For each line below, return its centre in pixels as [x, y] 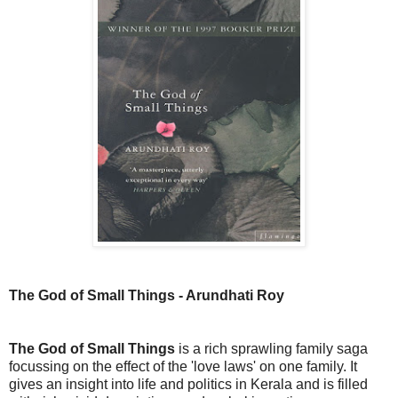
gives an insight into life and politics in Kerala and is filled [188, 384]
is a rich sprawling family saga [271, 348]
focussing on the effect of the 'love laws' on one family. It [183, 366]
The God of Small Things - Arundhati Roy [147, 295]
